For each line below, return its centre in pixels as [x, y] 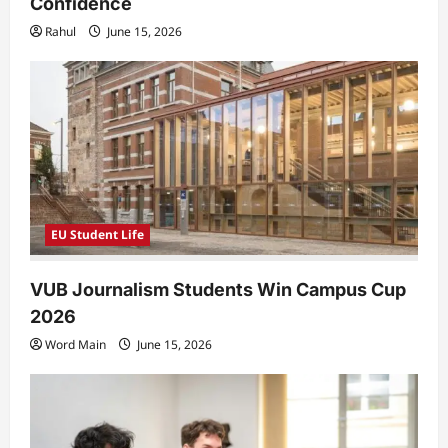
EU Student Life [97, 235]
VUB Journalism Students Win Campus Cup [218, 290]
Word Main [75, 345]
